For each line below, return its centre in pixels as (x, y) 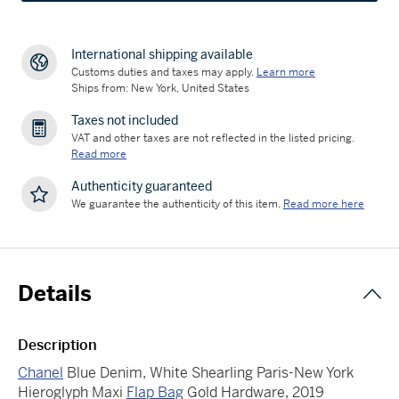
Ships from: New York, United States (160, 88)
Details (55, 293)
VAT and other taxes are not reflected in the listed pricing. (213, 138)
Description (57, 345)
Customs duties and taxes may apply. (163, 72)
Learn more (286, 72)
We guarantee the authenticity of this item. (176, 204)
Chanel (41, 372)
